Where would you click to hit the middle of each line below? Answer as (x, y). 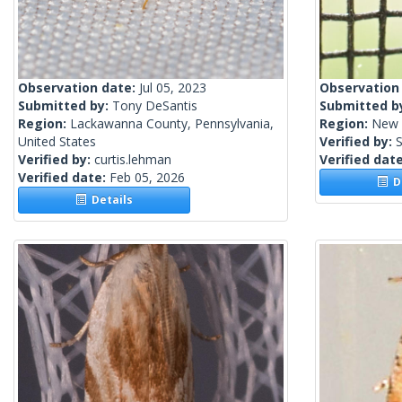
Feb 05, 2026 (147, 178)
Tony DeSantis (155, 106)
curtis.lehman (133, 160)
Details (110, 200)
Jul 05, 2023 (173, 88)
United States (57, 142)
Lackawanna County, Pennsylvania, (172, 124)
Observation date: (79, 88)
